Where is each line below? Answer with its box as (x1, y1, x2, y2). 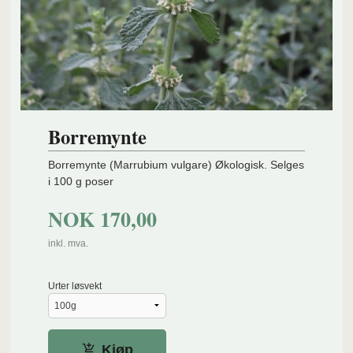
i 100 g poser (48, 175, 114, 188)
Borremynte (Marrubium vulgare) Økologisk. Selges (48, 158, 305, 172)
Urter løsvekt (48, 280, 102, 292)
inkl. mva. (48, 237, 89, 249)
